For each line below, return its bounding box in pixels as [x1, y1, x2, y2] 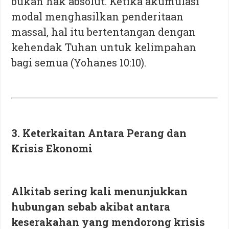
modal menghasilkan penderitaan [11, 9, 184, 23]
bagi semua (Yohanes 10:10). [11, 55, 147, 69]
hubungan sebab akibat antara [11, 199, 171, 213]
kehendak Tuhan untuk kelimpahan [11, 40, 197, 54]
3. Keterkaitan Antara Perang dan [11, 126, 187, 140]
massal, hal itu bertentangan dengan [11, 25, 196, 38]
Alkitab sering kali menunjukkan [11, 184, 188, 198]
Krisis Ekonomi [11, 141, 93, 155]
